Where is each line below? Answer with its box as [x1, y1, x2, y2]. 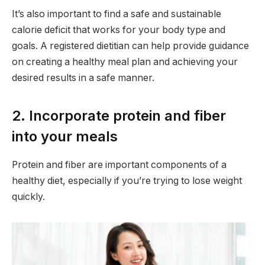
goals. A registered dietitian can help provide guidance [12, 40, 249, 52]
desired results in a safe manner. [12, 72, 154, 84]
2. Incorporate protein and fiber [12, 106, 226, 124]
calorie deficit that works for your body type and [12, 24, 225, 36]
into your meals [12, 127, 118, 145]
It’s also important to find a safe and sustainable [12, 8, 221, 20]
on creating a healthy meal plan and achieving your [12, 56, 238, 68]
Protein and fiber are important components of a [12, 159, 227, 171]
